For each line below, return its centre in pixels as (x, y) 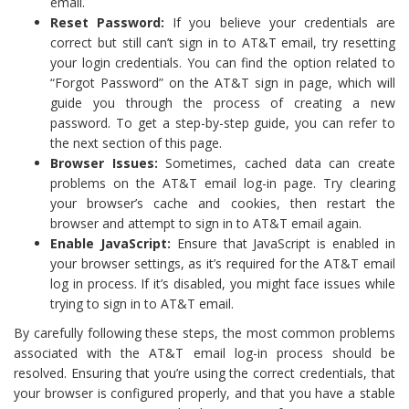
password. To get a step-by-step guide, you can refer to (223, 122)
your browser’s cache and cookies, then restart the (223, 203)
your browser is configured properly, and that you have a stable (204, 393)
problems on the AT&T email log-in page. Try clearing (223, 183)
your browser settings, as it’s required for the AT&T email (223, 263)
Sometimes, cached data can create (277, 163)
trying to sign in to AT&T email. (142, 303)
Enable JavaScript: (110, 243)
